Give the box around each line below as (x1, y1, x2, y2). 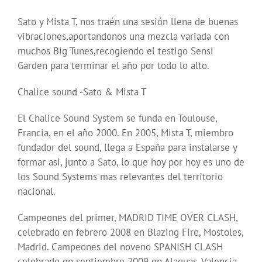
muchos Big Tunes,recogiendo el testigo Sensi (18, 44, 213, 58)
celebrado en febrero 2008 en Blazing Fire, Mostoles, (18, 226, 243, 239)
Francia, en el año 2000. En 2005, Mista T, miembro (18, 126, 233, 140)
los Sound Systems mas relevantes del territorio (18, 170, 223, 184)
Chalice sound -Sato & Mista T (18, 85, 146, 99)
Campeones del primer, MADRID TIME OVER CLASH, (18, 211, 237, 225)
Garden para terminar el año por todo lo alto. (18, 59, 209, 73)
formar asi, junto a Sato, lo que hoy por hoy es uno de (18, 156, 244, 169)
